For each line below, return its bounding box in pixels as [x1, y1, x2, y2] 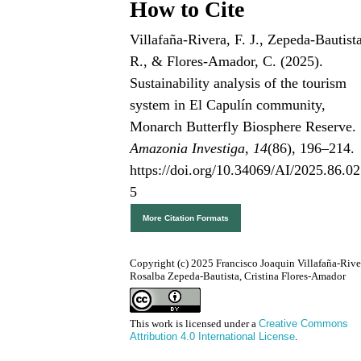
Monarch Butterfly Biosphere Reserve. [130, 118, 357, 135]
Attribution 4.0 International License [130, 330, 296, 343]
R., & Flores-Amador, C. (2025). [130, 53, 324, 70]
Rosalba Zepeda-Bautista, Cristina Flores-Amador [130, 270, 346, 283]
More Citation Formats [143, 214, 230, 223]
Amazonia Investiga [130, 140, 246, 157]
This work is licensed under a [130, 317, 259, 330]
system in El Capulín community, [130, 97, 326, 114]
